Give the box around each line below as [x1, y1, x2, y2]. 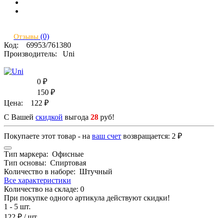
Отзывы [14, 32, 40, 40]
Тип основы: [4, 158, 48, 167]
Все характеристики [4, 176, 71, 184]
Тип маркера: [4, 149, 50, 158]
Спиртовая [50, 158, 86, 167]
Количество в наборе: [4, 167, 77, 176]
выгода [63, 112, 91, 121]
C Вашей [4, 112, 36, 121]
